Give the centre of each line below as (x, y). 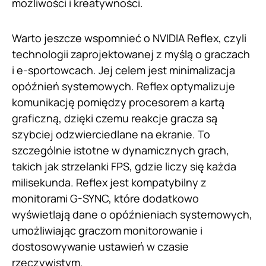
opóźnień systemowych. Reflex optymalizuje (123, 86)
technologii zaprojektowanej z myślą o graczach (131, 54)
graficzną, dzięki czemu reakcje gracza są (115, 118)
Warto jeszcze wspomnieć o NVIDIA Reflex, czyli (129, 38)
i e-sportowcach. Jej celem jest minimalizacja (123, 70)
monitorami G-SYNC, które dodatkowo (105, 199)
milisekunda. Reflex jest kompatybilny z (109, 183)
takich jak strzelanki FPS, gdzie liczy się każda (124, 167)
